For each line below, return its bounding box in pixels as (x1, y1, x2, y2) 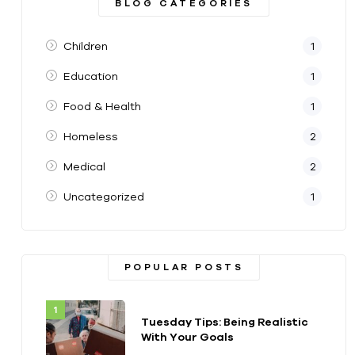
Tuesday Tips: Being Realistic (141, 315, 308, 328)
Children (63, 39, 108, 52)
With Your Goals (141, 330, 234, 343)
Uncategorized (63, 189, 144, 203)
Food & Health (63, 99, 141, 113)
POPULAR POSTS (124, 261, 244, 273)
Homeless (63, 129, 118, 143)
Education (63, 69, 118, 82)
